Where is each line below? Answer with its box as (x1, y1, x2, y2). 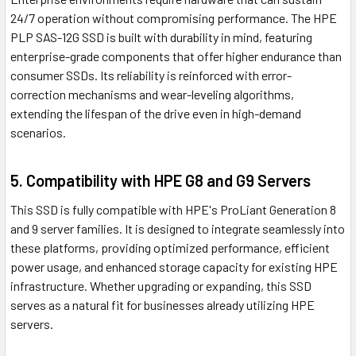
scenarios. (10, 125, 66, 141)
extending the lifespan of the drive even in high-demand (10, 106, 301, 122)
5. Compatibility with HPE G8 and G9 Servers (10, 171, 311, 191)
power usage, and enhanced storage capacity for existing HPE (10, 259, 338, 275)
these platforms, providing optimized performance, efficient (10, 240, 330, 256)
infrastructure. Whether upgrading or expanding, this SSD (10, 278, 311, 294)
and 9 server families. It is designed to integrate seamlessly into (10, 221, 345, 237)
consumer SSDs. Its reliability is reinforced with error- (10, 68, 292, 83)
